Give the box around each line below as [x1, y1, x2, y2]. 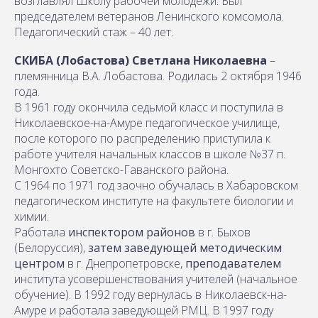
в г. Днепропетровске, [65, 255, 185, 271]
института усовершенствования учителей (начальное [14, 270, 297, 287]
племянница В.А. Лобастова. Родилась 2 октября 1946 [14, 67, 302, 84]
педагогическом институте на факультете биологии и [14, 192, 293, 209]
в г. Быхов [195, 224, 251, 240]
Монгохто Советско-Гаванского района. [14, 161, 229, 177]
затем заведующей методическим [88, 239, 282, 256]
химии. [14, 208, 49, 224]
